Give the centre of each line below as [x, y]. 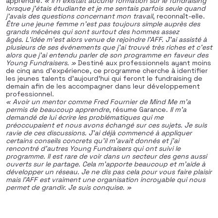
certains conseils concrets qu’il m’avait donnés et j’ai [92, 141]
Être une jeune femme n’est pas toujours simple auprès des [103, 24]
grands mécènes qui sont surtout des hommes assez [92, 32]
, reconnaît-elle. [179, 16]
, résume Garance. [139, 109]
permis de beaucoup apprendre [57, 109]
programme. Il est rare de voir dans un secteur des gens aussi [106, 156]
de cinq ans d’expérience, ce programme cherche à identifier [107, 71]
